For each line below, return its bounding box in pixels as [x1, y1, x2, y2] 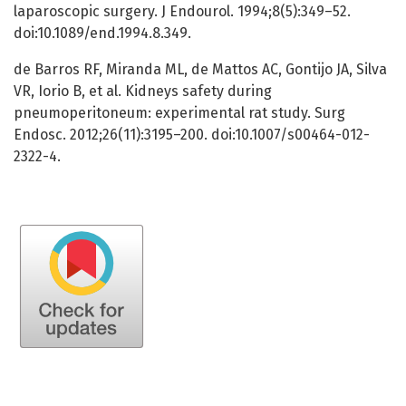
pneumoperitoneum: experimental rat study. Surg [14, 104, 345, 122]
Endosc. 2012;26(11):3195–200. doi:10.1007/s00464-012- [14, 126, 370, 144]
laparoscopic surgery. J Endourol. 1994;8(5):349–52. [14, 3, 351, 21]
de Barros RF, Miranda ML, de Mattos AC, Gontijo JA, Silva [14, 61, 387, 79]
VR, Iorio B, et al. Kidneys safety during [14, 82, 272, 101]
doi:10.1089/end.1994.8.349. [14, 24, 191, 43]
